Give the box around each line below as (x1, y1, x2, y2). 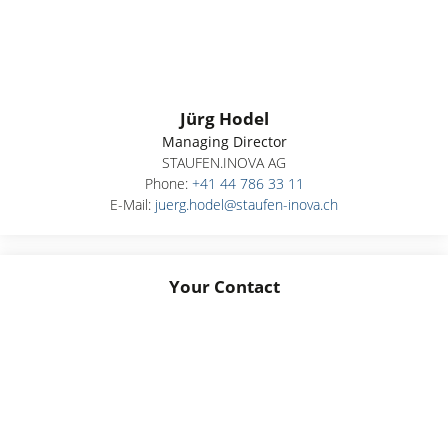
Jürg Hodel (179, 107, 269, 131)
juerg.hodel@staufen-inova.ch (155, 195, 338, 215)
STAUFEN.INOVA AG (162, 153, 286, 173)
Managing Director (161, 132, 287, 152)
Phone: (144, 174, 192, 194)
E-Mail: (110, 195, 155, 215)
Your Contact (168, 275, 280, 299)
